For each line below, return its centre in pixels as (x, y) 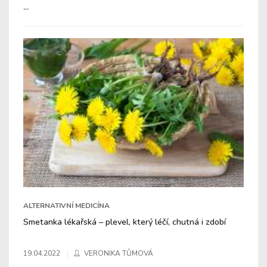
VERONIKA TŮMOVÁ (119, 253)
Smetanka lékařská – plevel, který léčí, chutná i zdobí (125, 221)
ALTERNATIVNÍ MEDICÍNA (66, 205)
